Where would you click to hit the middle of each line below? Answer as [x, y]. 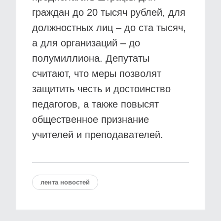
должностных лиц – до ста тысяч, [109, 28]
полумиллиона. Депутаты [91, 58]
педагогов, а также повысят [95, 104]
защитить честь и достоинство [101, 89]
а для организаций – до [86, 43]
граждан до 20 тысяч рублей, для [109, 12]
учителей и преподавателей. [98, 135]
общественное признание [91, 119]
